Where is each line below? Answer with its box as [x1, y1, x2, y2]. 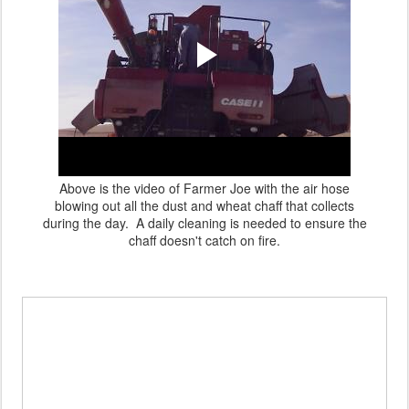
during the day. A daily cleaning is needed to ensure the [42, 213, 367, 232]
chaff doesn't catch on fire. [129, 230, 280, 249]
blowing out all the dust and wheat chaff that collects [55, 195, 354, 215]
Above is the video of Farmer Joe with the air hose [59, 178, 350, 197]
